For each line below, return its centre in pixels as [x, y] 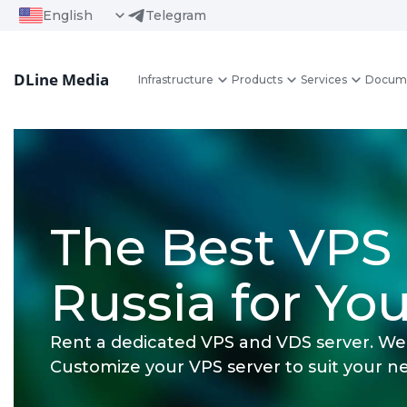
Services [324, 79]
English [68, 15]
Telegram [176, 15]
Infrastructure [176, 79]
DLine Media [61, 79]
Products [257, 79]
